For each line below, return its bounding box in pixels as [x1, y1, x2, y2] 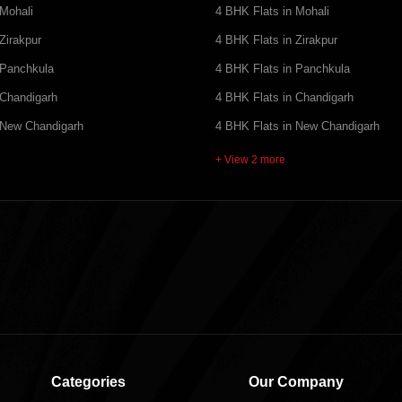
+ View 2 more [215, 153, 285, 165]
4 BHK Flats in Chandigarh [215, 91, 354, 104]
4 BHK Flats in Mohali [215, 4, 329, 18]
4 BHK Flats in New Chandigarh [215, 119, 380, 133]
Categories [51, 374, 126, 390]
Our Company [249, 374, 344, 390]
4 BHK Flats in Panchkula [215, 62, 350, 75]
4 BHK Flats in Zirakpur [215, 33, 337, 47]
